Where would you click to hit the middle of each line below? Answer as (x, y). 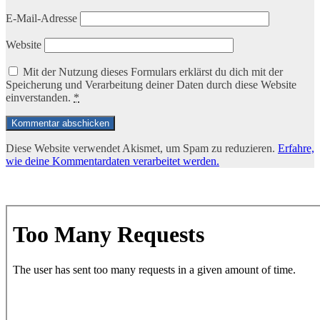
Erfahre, (296, 149)
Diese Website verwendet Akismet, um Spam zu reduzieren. (142, 149)
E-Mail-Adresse (41, 19)
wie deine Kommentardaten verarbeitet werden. (112, 161)
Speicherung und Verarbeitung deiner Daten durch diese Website (151, 85)
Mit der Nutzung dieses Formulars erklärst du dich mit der (153, 72)
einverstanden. (40, 98)
